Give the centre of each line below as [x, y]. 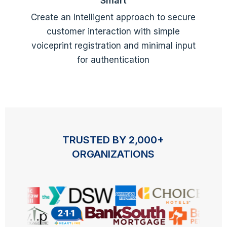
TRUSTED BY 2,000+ [113, 140]
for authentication [113, 60]
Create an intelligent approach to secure [113, 17]
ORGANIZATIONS [113, 154]
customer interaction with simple [113, 31]
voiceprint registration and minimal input [113, 45]
